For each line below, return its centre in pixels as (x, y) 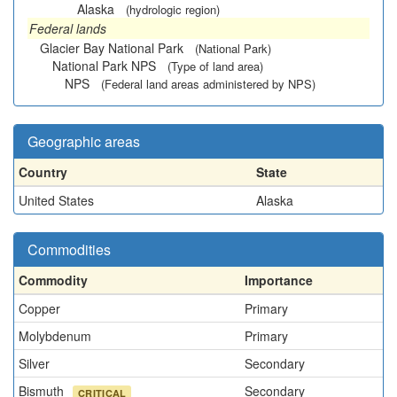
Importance (279, 280)
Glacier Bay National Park (112, 48)
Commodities (69, 249)
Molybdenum (55, 336)
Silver (34, 363)
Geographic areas (84, 141)
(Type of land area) (215, 66)
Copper (39, 308)
